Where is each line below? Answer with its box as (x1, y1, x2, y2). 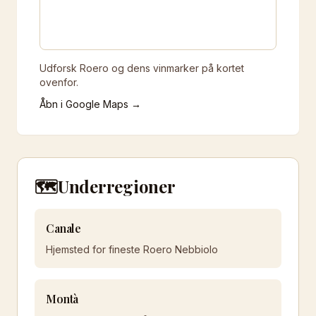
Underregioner (57, 175, 176, 197)
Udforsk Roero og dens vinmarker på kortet (39, 62, 244, 74)
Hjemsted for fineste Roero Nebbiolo (46, 243, 218, 255)
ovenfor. (39, 76, 78, 88)
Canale (46, 221, 82, 236)
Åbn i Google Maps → (39, 98, 141, 110)
